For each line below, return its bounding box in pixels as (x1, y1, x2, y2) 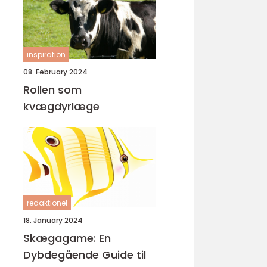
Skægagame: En (23, 231, 111, 246)
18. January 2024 (23, 215, 83, 225)
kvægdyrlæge (23, 99, 100, 114)
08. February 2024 (23, 67, 88, 77)
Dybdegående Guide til (23, 247, 146, 262)
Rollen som (23, 82, 82, 97)
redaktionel (27, 198, 67, 208)
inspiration (27, 49, 66, 60)
